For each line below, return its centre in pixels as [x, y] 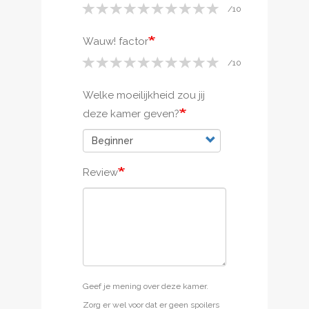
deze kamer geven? [131, 113]
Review [100, 172]
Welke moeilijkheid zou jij [144, 95]
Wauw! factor [116, 41]
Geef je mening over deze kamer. [146, 286]
